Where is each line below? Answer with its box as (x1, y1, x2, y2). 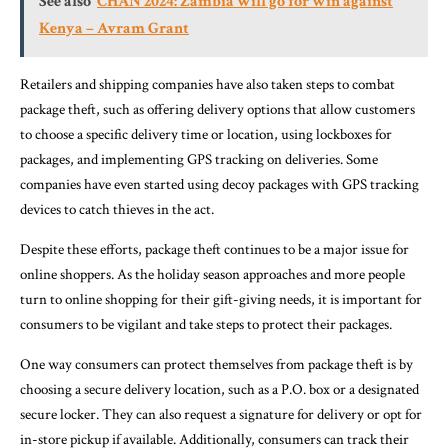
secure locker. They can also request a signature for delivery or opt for (20, 404, 422, 424)
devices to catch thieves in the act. (20, 199, 214, 219)
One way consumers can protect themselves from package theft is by (20, 354, 413, 374)
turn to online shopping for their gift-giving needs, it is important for (20, 289, 422, 309)
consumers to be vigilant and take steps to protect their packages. (20, 314, 392, 334)
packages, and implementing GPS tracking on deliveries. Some (20, 149, 378, 169)
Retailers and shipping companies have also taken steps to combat (20, 74, 395, 94)
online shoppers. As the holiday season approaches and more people (20, 264, 405, 284)
